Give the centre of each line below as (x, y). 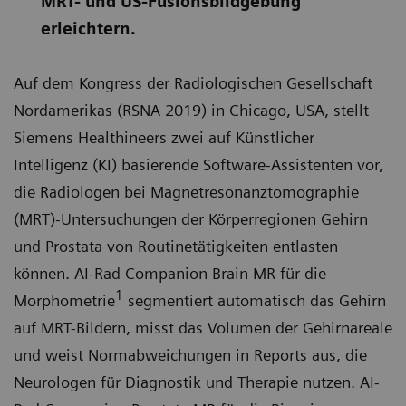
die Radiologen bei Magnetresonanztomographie (186, 192)
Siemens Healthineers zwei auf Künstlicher (164, 137)
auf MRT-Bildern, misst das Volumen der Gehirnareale (203, 328)
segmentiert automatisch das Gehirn (255, 300)
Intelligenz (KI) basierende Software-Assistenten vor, (198, 164)
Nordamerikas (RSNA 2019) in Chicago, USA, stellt (191, 110)
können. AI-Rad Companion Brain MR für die (170, 273)
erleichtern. (88, 29)
